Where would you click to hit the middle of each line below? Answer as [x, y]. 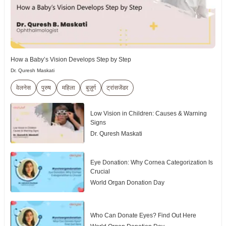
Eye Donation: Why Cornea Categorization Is [151, 162]
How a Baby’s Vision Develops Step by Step [71, 59]
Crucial [100, 171]
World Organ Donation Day [127, 182]
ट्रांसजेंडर [118, 88]
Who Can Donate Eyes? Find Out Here [143, 216]
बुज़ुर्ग [91, 88]
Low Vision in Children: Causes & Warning [148, 113]
